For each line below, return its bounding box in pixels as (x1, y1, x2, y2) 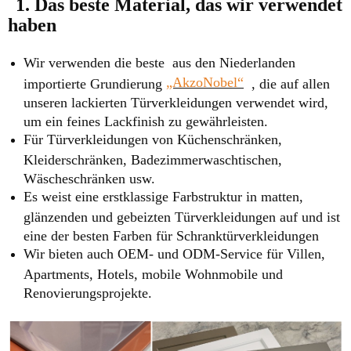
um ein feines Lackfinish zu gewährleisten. (24, 113, 268, 128)
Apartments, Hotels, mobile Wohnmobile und (24, 266, 283, 280)
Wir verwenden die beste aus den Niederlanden (24, 54, 295, 71)
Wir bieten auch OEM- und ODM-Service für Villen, (24, 245, 325, 262)
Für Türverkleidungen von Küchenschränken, (24, 131, 282, 147)
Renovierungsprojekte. (24, 284, 152, 299)
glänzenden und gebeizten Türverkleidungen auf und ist (24, 208, 340, 223)
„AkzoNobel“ (166, 74, 244, 90)
